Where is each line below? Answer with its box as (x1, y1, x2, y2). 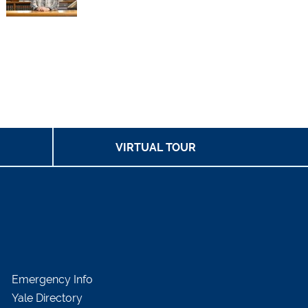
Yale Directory (11, 291, 82, 305)
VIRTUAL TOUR (115, 141, 197, 155)
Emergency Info (11, 273, 93, 287)
